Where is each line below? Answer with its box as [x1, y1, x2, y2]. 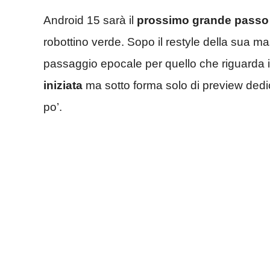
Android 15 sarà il [43, 13, 137, 27]
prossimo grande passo [137, 13, 269, 27]
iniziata [43, 78, 83, 92]
